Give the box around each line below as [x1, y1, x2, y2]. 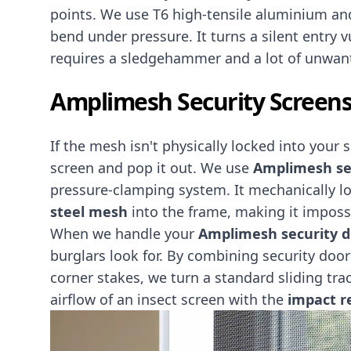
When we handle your [50, 223, 198, 243]
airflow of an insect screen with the [50, 289, 288, 309]
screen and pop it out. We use [50, 157, 253, 177]
